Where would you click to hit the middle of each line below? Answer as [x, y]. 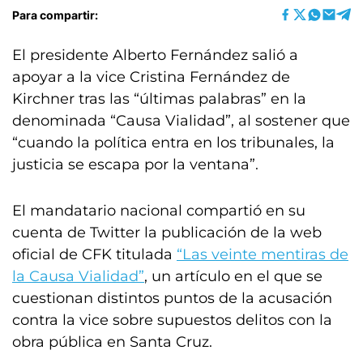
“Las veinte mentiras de [263, 254]
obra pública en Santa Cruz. [114, 342]
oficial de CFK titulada [94, 254]
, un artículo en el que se [233, 276]
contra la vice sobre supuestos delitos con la [172, 320]
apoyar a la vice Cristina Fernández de [151, 77]
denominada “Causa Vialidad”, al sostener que [181, 121]
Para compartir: [55, 15]
